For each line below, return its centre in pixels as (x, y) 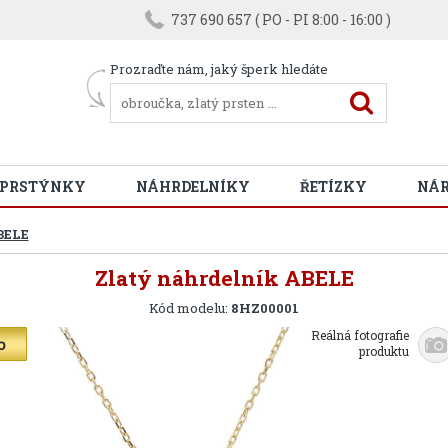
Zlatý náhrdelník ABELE (224, 278)
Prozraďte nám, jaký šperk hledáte (219, 69)
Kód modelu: (190, 308)
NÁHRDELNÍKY (193, 186)
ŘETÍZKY (333, 186)
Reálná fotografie (360, 335)
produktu (384, 351)
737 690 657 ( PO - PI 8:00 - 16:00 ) (280, 19)
